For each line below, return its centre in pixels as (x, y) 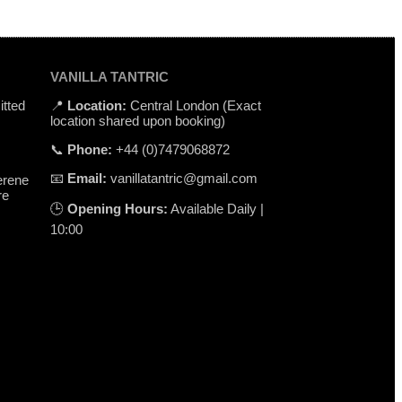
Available (198, 208)
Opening (96, 208)
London (199, 105)
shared (120, 120)
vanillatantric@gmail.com (182, 178)
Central (153, 105)
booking (197, 120)
